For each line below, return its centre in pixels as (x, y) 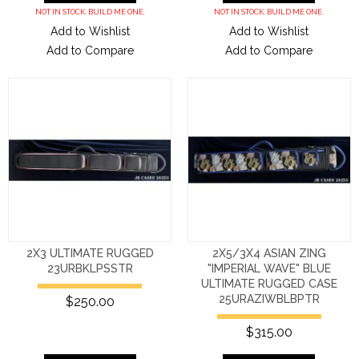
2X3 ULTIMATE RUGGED (90, 253)
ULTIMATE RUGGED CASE (269, 283)
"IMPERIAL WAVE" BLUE (269, 268)
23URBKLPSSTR (90, 268)
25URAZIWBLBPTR (269, 298)
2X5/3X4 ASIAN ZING (269, 253)
